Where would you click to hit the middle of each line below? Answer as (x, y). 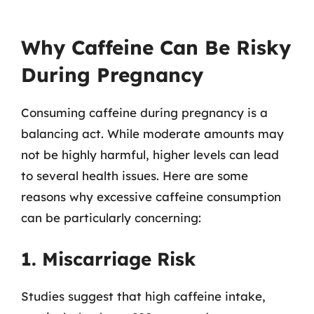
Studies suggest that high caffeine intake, (143, 296)
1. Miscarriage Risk (108, 259)
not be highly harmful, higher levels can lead (150, 155)
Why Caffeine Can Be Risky (156, 47)
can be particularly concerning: (111, 218)
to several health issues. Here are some (135, 176)
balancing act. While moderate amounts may (152, 134)
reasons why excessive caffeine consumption (151, 197)
